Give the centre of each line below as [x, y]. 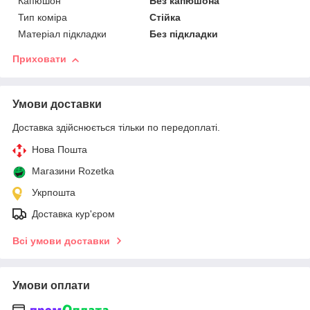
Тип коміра [43, 18]
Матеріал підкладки [62, 34]
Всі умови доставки [61, 241]
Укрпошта [54, 193]
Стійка [165, 18]
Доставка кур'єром [73, 214]
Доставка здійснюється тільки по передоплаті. [116, 128]
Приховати [39, 59]
